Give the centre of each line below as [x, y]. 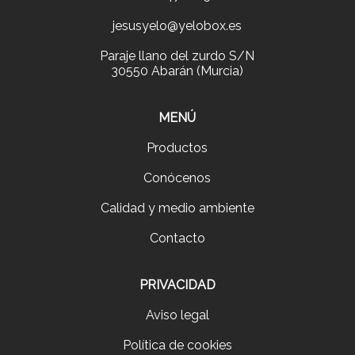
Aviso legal [177, 315]
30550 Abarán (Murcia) [177, 71]
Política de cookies [177, 345]
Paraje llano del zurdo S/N [177, 56]
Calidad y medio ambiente [177, 208]
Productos [177, 148]
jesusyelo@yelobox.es [177, 26]
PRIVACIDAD [177, 285]
